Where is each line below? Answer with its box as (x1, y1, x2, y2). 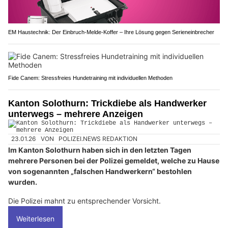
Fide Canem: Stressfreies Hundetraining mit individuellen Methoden (8, 75, 173, 81)
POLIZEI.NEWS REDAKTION (59, 135, 138, 143)
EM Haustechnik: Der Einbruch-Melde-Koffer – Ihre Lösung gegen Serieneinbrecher (8, 29, 214, 36)
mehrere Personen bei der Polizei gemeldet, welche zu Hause (8, 156, 219, 165)
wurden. (8, 177, 37, 186)
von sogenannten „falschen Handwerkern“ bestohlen (8, 166, 192, 176)
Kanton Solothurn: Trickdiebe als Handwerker (8, 98, 207, 109)
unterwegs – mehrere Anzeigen (8, 109, 143, 120)
